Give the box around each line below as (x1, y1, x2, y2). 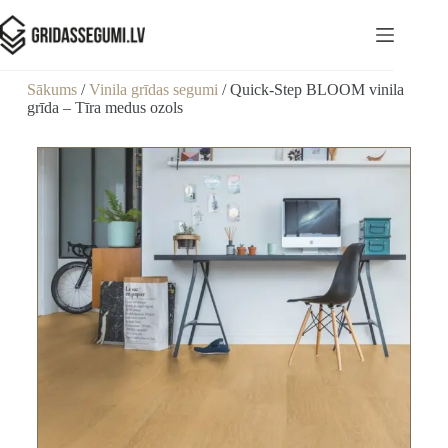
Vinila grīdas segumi (88, 81, 218, 98)
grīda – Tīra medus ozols (26, 99, 183, 116)
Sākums (26, 81, 77, 98)
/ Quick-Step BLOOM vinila (217, 81, 404, 98)
